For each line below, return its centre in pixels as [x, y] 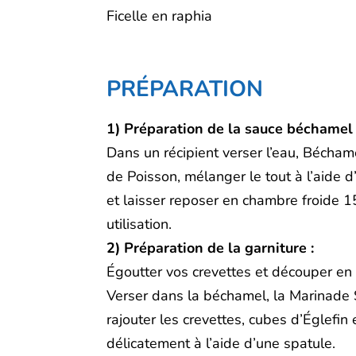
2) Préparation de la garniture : [211, 248]
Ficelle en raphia [160, 16]
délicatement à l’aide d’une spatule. [221, 344]
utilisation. [139, 224]
